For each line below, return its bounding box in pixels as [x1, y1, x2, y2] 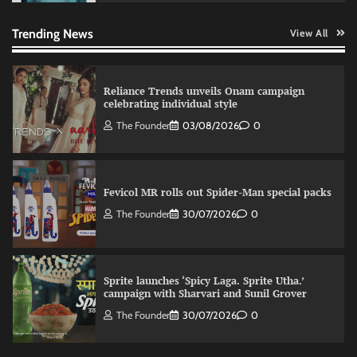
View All [289, 27, 328, 40]
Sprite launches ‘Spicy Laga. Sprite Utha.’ [104, 274, 304, 288]
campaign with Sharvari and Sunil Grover [104, 287, 307, 301]
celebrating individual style [104, 97, 237, 112]
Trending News [12, 25, 93, 42]
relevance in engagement [104, 2, 226, 17]
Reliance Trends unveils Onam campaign [104, 84, 304, 99]
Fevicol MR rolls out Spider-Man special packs [104, 186, 331, 200]
